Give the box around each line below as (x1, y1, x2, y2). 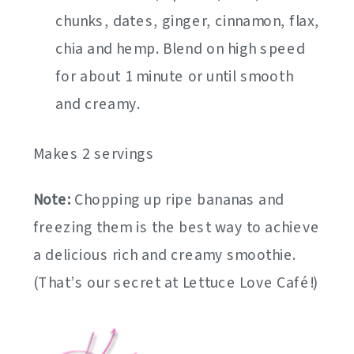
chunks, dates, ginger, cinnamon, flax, (55, 10, 319, 33)
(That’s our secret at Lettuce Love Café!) (33, 272, 318, 295)
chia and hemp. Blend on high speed (55, 38, 306, 61)
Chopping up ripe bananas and (70, 189, 284, 212)
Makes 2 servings (33, 143, 155, 166)
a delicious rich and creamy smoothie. (33, 244, 297, 267)
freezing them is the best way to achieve (33, 217, 320, 239)
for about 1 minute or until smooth (55, 66, 293, 88)
